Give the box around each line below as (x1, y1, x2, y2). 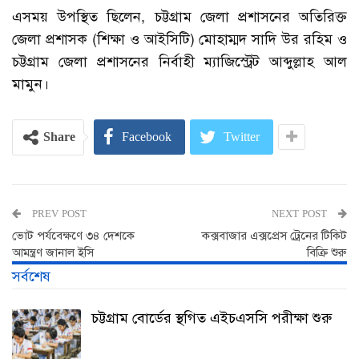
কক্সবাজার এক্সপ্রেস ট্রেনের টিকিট (202, 228, 347, 243)
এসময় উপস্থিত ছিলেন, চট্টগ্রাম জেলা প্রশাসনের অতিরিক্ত (12, 7, 347, 26)
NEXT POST (272, 207, 330, 220)
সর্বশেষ (12, 267, 50, 285)
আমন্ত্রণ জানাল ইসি (12, 244, 94, 260)
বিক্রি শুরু (307, 244, 347, 260)
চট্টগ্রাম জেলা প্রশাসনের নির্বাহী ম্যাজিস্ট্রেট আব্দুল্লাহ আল (12, 52, 347, 71)
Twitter (224, 128, 260, 145)
